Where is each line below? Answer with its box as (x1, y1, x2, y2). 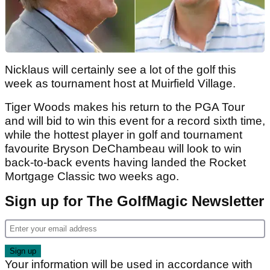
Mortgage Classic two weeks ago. (5, 170, 182, 183)
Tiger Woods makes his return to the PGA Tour (5, 101, 245, 114)
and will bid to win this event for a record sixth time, (5, 115, 265, 128)
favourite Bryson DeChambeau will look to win (5, 142, 242, 155)
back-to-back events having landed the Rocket (5, 156, 246, 169)
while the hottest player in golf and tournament (5, 128, 242, 142)
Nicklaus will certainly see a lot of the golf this (5, 63, 236, 77)
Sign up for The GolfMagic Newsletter (5, 193, 264, 210)
